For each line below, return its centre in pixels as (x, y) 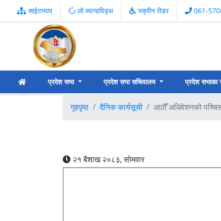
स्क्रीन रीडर (152, 11)
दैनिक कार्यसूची (121, 107)
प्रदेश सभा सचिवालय (130, 81)
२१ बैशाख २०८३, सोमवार (109, 159)
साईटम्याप (39, 11)
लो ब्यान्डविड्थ (95, 11)
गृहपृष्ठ (80, 107)
